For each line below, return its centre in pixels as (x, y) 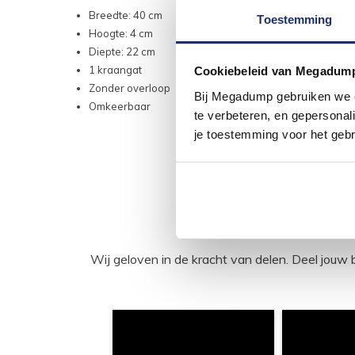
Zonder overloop (130, 88)
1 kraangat (115, 70)
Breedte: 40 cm (126, 15)
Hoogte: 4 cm (121, 34)
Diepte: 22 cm (122, 52)
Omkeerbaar (120, 107)
